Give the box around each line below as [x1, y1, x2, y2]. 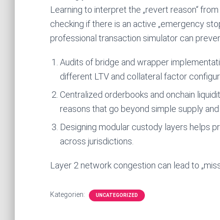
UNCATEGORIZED [96, 192, 138, 198]
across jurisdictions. [60, 136, 134, 146]
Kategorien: [50, 191, 86, 198]
